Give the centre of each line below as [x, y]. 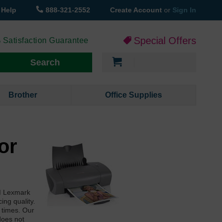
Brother [23, 95]
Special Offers [165, 41]
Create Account [137, 10]
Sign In [184, 10]
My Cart [146, 57]
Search [45, 63]
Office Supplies [134, 95]
